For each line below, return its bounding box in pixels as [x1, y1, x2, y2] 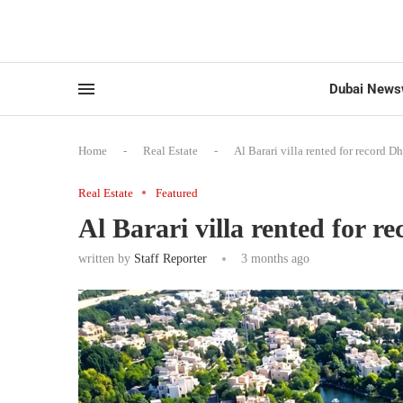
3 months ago [237, 251, 309, 265]
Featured [156, 185, 198, 200]
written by [78, 251, 134, 265]
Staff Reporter [134, 251, 207, 265]
